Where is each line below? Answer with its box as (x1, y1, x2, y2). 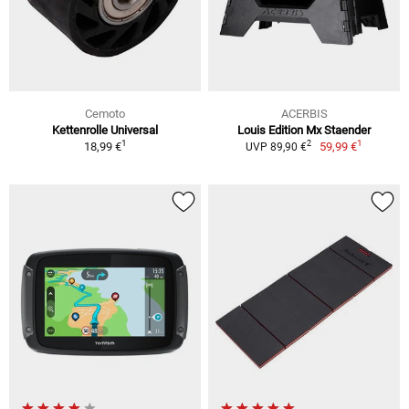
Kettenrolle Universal (52, 122, 158, 137)
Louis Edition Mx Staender (237, 122, 371, 137)
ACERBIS (280, 106, 328, 121)
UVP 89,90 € (245, 140, 307, 153)
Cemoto (85, 106, 125, 121)
